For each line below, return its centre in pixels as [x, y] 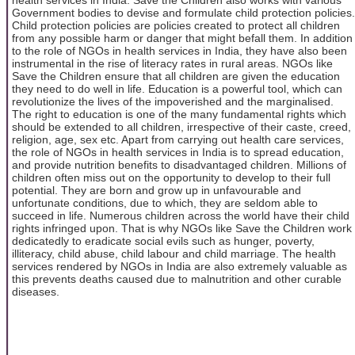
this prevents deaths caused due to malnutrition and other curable [177, 279]
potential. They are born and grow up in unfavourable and [157, 190]
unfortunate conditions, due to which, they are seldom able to [165, 202]
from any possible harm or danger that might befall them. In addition [182, 38]
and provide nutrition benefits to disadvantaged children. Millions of [179, 164]
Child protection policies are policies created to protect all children [176, 25]
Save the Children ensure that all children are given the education [176, 76]
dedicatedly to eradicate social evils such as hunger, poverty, [163, 240]
